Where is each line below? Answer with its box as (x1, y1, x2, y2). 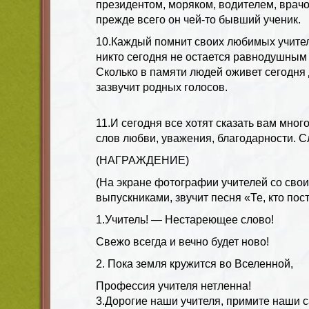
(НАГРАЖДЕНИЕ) (96, 154, 189, 166)
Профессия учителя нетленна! (96, 279, 251, 292)
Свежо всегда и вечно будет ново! (96, 235, 269, 248)
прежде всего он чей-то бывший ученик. (96, 13, 301, 26)
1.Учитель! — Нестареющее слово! (96, 213, 274, 226)
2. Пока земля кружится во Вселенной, (96, 257, 293, 270)
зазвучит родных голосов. (96, 81, 228, 93)
